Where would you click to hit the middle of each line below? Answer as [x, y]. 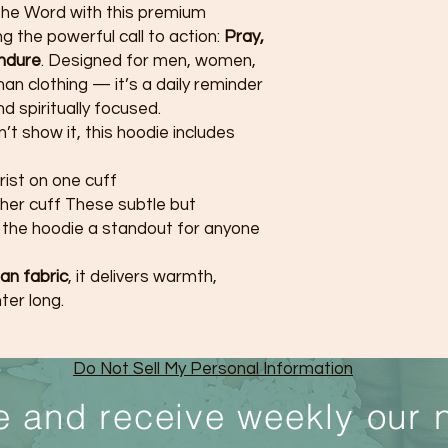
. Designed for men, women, [148, 61]
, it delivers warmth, [142, 277]
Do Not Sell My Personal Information [213, 369]
